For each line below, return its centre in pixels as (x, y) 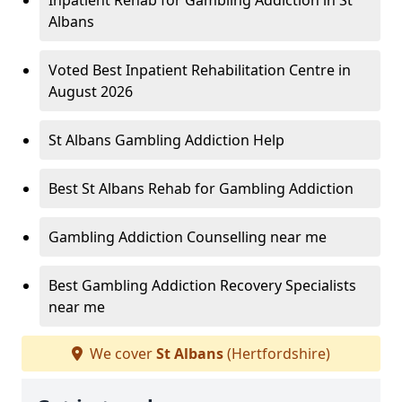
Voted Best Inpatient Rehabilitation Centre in (200, 70)
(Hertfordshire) (277, 354)
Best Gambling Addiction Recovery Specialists (202, 286)
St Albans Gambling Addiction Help (166, 140)
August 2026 (91, 92)
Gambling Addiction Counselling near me (188, 237)
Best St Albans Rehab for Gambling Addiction (201, 189)
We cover (121, 354)
